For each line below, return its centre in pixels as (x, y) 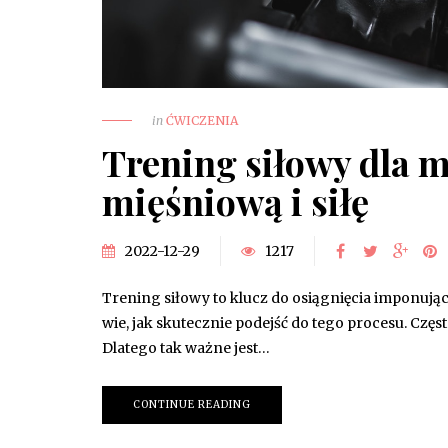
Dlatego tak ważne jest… (186, 347)
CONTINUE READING (192, 404)
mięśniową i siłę (235, 200)
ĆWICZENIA (202, 120)
